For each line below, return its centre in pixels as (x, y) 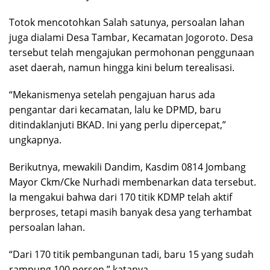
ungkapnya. (35, 140)
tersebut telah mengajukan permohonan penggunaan (132, 53)
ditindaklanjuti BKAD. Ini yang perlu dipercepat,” (118, 125)
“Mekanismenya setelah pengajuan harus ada (112, 95)
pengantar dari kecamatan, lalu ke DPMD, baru (115, 110)
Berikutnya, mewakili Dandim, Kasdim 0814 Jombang (127, 167)
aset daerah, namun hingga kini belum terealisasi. (122, 68)
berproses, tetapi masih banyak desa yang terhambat (130, 212)
